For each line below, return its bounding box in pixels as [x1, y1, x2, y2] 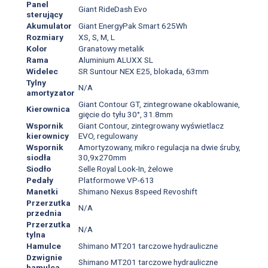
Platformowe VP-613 [78, 175, 154, 185]
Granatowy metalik [78, 43, 144, 53]
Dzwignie [26, 252, 62, 262]
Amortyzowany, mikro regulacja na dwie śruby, [78, 142, 240, 152]
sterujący [26, 9, 63, 19]
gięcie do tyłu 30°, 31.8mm [78, 109, 173, 119]
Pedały [26, 175, 53, 185]
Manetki [26, 186, 58, 196]
